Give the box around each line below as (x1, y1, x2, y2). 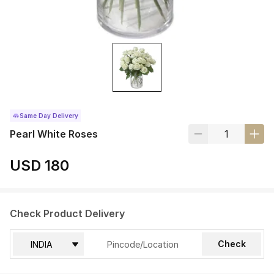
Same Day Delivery (20, 112, 78, 120)
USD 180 (10, 157, 69, 175)
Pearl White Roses (10, 128, 98, 141)
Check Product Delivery (10, 207, 125, 220)
